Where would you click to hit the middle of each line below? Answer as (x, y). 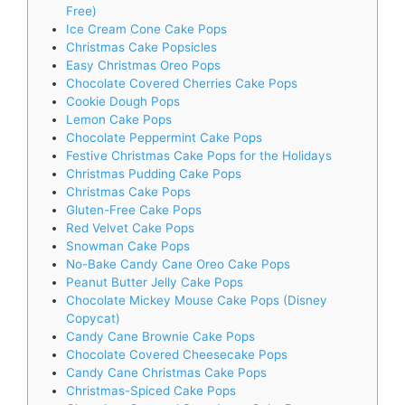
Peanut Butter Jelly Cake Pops (155, 282)
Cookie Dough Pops (123, 101)
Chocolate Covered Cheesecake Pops (177, 354)
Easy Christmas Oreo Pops (143, 65)
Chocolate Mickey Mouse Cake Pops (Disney (197, 300)
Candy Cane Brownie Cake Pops (160, 336)
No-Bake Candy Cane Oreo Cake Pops (178, 264)
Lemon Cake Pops (119, 119)
